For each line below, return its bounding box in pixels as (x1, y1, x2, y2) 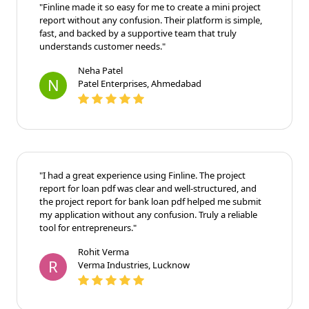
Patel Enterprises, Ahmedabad (78, 77, 201, 90)
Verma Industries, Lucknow (78, 258, 190, 271)
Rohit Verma (78, 245, 129, 258)
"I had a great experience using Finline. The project (39, 168, 246, 181)
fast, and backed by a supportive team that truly (39, 26, 237, 39)
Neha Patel (78, 63, 123, 77)
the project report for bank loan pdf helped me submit (39, 195, 261, 208)
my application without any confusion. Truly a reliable (39, 208, 257, 221)
